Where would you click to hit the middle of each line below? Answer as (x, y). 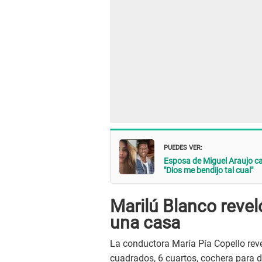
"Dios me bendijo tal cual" (208, 170)
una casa (145, 223)
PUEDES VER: (183, 146)
